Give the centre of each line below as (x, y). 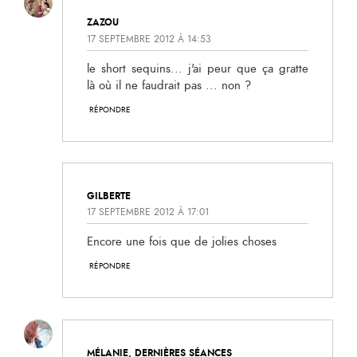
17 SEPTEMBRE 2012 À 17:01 (148, 212)
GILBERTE (109, 196)
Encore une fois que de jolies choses (182, 242)
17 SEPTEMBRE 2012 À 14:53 (149, 39)
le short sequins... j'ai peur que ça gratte (198, 69)
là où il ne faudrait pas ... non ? (169, 85)
